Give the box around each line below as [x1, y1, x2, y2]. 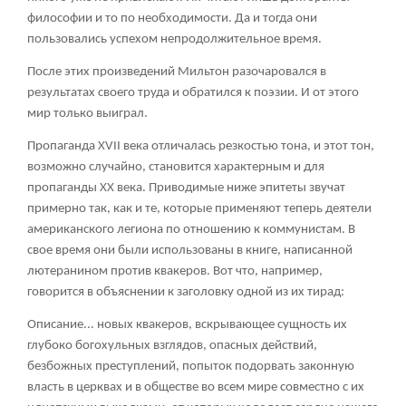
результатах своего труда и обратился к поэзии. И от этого [27, 86, 359, 101]
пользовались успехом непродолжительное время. [27, 33, 322, 47]
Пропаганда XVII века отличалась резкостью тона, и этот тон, [27, 140, 374, 154]
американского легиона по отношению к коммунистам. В [27, 223, 355, 237]
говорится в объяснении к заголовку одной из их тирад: [27, 285, 344, 300]
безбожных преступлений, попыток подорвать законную [27, 360, 354, 374]
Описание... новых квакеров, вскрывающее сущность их [27, 318, 347, 333]
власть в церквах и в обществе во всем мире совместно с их [27, 381, 364, 395]
